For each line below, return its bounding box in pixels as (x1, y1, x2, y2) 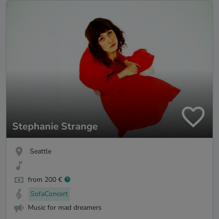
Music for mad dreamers (28, 203, 102, 213)
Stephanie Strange (12, 120, 98, 133)
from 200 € (28, 175, 62, 184)
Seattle (30, 147, 51, 156)
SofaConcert (30, 189, 68, 198)
